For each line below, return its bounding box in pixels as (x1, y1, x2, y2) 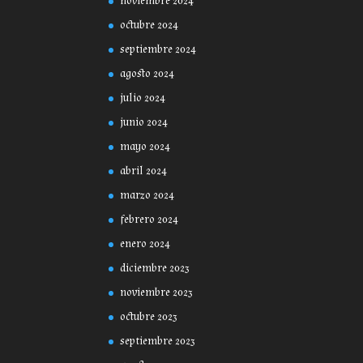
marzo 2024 (120, 188, 175, 203)
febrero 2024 (120, 212, 179, 228)
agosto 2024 (120, 66, 175, 82)
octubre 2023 (120, 310, 178, 325)
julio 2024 (120, 91, 166, 106)
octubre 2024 (120, 18, 179, 33)
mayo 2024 (120, 139, 171, 155)
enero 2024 (120, 237, 171, 252)
